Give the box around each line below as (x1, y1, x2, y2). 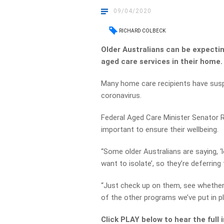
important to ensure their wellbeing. (101, 125, 219, 134)
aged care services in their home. (101, 57, 223, 66)
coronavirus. (101, 91, 142, 100)
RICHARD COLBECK (119, 28, 166, 33)
